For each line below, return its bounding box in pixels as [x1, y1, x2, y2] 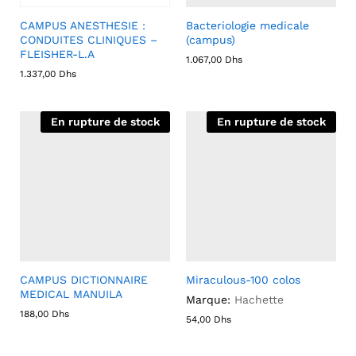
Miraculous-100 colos [186, 273, 300, 286]
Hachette [234, 292, 284, 306]
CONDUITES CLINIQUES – [20, 33, 157, 46]
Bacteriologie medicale [186, 18, 309, 32]
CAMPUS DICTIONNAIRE [20, 273, 148, 286]
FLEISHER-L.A [20, 47, 95, 60]
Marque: [186, 292, 230, 306]
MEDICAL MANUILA [20, 287, 122, 300]
